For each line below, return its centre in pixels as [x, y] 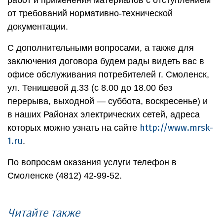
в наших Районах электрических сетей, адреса [104, 114]
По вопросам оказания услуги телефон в [92, 162]
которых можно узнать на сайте [74, 128]
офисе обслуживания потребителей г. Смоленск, [108, 74]
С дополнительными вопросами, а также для [101, 48]
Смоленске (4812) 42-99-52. [65, 175]
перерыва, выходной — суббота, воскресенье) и [108, 101]
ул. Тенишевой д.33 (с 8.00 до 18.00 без [90, 88]
